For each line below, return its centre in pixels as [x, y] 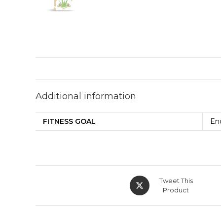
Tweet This [176, 181]
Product [176, 190]
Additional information [86, 96]
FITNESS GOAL [69, 121]
